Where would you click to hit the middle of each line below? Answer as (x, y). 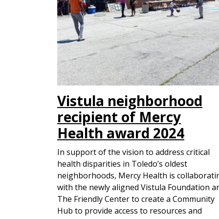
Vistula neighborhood (130, 101)
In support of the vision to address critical (133, 152)
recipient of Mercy (119, 117)
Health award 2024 (121, 133)
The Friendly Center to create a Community (136, 199)
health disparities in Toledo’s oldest (122, 164)
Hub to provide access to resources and (130, 211)
